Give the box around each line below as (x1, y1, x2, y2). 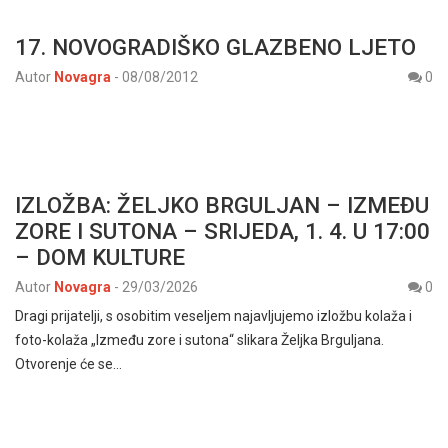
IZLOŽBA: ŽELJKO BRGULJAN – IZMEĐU (15, 191, 429, 218)
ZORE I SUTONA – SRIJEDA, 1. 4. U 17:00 (15, 217, 430, 244)
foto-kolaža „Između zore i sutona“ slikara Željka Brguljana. (15, 331, 384, 348)
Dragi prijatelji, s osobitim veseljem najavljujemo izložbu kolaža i (15, 307, 412, 324)
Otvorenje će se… (15, 355, 122, 372)
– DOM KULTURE (15, 243, 185, 270)
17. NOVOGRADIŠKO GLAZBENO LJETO (15, 33, 416, 60)
